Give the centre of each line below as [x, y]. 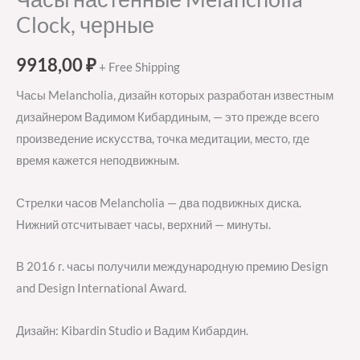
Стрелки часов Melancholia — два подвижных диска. [159, 202]
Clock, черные [85, 25]
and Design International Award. [101, 288]
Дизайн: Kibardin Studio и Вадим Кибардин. [132, 330]
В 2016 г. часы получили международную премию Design [172, 267]
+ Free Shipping [139, 67]
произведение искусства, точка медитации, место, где [163, 139]
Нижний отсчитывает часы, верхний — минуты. [143, 224]
